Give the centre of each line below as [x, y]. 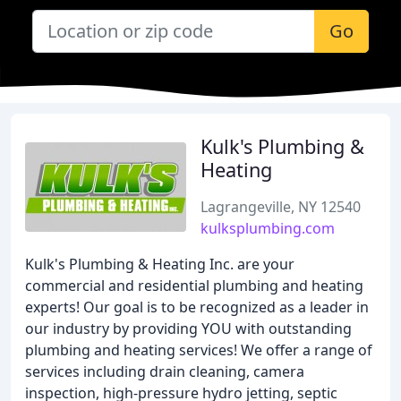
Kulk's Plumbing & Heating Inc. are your [160, 264]
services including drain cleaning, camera [165, 371]
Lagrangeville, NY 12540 [281, 207]
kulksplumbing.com [268, 228]
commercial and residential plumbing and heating [194, 286]
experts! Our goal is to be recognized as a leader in [197, 307]
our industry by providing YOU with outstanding [188, 328]
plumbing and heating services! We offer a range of [199, 350]
